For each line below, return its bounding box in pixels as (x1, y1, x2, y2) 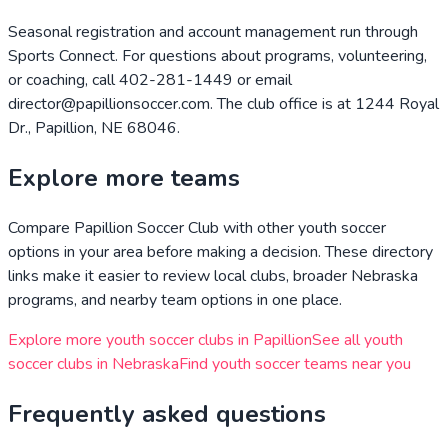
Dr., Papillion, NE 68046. (8, 116, 180, 139)
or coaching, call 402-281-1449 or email (8, 68, 292, 91)
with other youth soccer (219, 216, 386, 239)
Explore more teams (8, 161, 240, 194)
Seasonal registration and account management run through (8, 20, 418, 43)
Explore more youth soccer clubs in (8, 328, 253, 351)
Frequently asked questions (8, 397, 326, 430)
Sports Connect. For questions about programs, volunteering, (8, 44, 427, 67)
